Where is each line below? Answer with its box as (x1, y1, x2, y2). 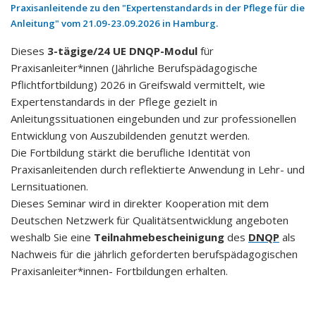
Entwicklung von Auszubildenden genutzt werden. (11, 128, 250, 142)
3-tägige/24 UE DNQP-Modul (47, 44, 197, 58)
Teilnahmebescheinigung (94, 230, 224, 244)
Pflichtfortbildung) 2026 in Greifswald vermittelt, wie (11, 78, 265, 92)
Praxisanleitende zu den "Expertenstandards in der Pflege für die (11, 1, 305, 14)
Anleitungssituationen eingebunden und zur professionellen (11, 111, 296, 126)
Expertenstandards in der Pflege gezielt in (11, 95, 217, 109)
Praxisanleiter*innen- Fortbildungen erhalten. (11, 264, 228, 278)
